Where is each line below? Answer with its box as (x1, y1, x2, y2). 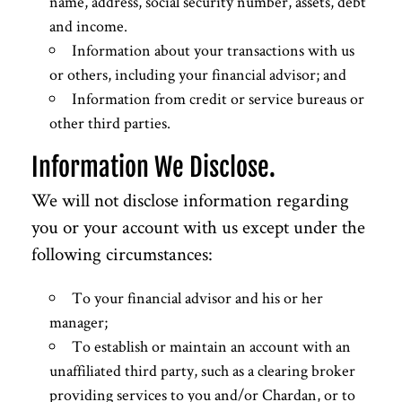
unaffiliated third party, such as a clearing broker (49, 359, 355, 380)
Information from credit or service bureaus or (72, 87, 364, 109)
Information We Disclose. (31, 151, 275, 183)
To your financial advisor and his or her (72, 286, 323, 308)
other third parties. (49, 111, 170, 133)
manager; (49, 310, 108, 332)
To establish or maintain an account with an (72, 335, 351, 356)
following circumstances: (31, 240, 213, 266)
